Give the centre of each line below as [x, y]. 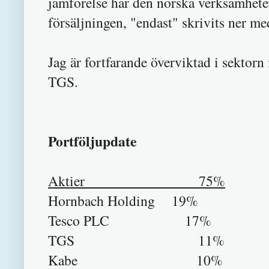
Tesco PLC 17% [130, 221]
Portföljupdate [92, 141]
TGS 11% [136, 240]
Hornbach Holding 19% [123, 201]
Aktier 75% [137, 181]
